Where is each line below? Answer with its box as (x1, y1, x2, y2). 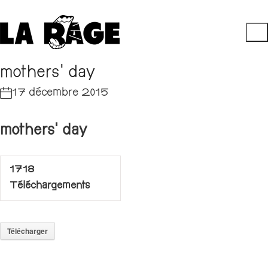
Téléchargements (10, 182, 90, 190)
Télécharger (7, 226, 48, 236)
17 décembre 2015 (12, 89, 109, 98)
